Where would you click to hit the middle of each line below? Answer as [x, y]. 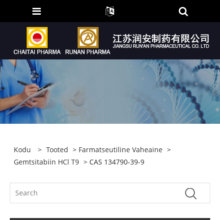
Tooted [57, 149]
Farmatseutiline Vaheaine [121, 149]
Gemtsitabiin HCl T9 [47, 162]
